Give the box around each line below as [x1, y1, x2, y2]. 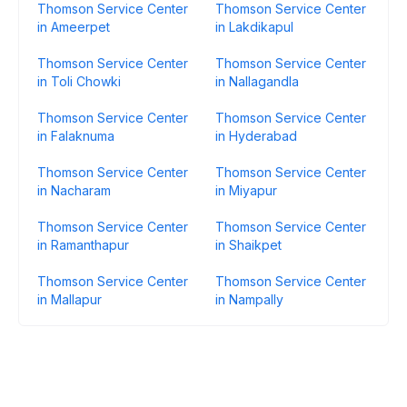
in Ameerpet [37, 19, 110, 35]
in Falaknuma [37, 128, 114, 144]
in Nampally [215, 292, 283, 307]
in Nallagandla [215, 74, 299, 89]
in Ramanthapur [37, 237, 129, 253]
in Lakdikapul [215, 19, 293, 35]
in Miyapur [215, 183, 277, 198]
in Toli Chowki [37, 74, 121, 89]
